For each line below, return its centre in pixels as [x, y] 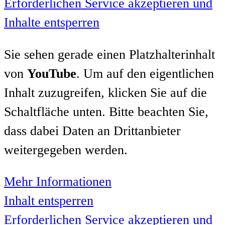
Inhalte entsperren [52, 23]
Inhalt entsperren [49, 201]
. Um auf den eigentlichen [145, 73]
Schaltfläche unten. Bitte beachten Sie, [106, 111]
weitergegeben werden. [66, 150]
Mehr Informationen [58, 182]
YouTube [52, 73]
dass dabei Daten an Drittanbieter [92, 131]
